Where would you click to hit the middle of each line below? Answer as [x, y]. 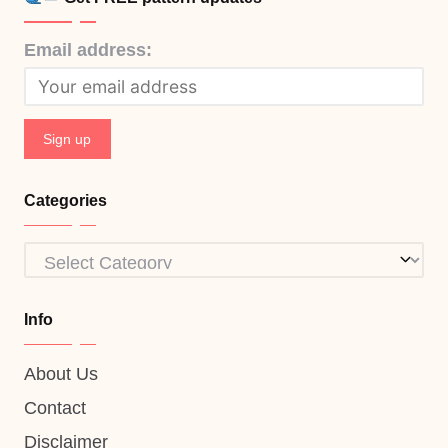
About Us [61, 374]
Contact [55, 408]
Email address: [88, 50]
